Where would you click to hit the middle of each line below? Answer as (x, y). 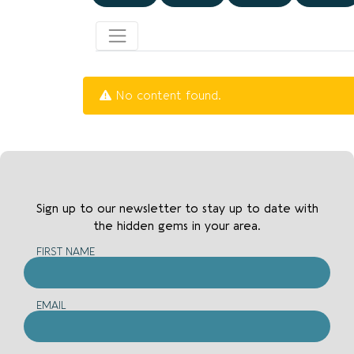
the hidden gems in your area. (177, 226)
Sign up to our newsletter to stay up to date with (177, 209)
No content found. (166, 96)
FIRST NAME (65, 251)
